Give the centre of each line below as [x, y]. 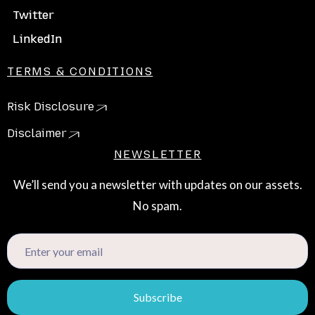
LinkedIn [37, 39]
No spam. [157, 206]
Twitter [33, 15]
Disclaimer [37, 133]
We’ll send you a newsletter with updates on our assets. [157, 185]
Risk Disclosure [51, 107]
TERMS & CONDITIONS [80, 71]
